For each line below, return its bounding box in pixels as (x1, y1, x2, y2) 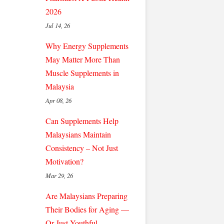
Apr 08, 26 (45, 96, 71, 104)
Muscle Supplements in (45, 67, 119, 78)
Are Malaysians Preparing (45, 190, 127, 201)
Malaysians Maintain (45, 129, 111, 139)
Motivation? (45, 156, 83, 166)
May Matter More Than (45, 54, 120, 64)
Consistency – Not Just (45, 142, 118, 153)
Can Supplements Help (45, 115, 118, 126)
